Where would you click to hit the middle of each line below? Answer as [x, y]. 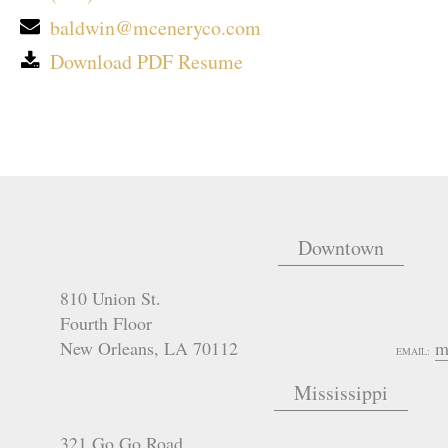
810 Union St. [110, 298]
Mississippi [341, 393]
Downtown [341, 248]
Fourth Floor [106, 323]
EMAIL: [413, 351]
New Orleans [107, 348]
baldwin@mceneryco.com [155, 27]
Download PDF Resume [146, 62]
